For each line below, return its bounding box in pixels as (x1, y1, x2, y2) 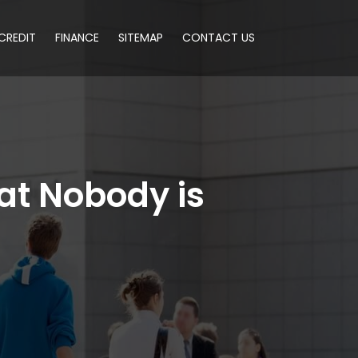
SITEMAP (118, 30, 163, 46)
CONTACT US (182, 30, 255, 46)
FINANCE (55, 30, 99, 46)
